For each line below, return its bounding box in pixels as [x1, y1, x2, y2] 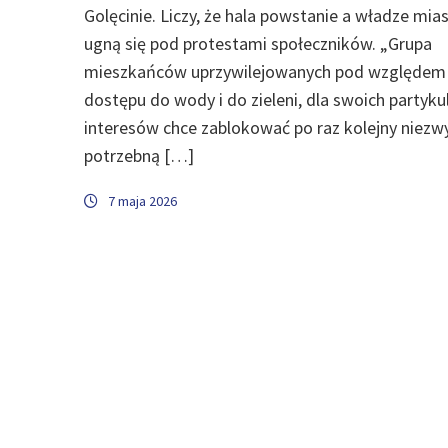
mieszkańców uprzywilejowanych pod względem [84, 59, 446, 83]
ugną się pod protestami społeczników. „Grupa [84, 31, 432, 55]
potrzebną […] [84, 143, 194, 167]
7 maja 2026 [108, 191, 177, 210]
